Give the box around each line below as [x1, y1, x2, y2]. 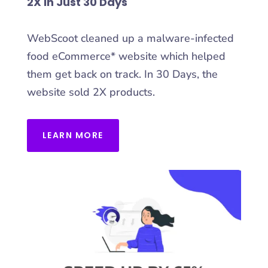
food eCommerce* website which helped [26, 48, 226, 63]
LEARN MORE [42, 129, 103, 141]
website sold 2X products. [26, 84, 155, 99]
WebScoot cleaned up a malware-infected [26, 31, 234, 45]
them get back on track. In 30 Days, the [26, 66, 218, 81]
